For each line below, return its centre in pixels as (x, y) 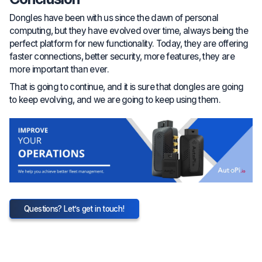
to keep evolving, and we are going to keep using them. (115, 100)
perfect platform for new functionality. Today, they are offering (129, 44)
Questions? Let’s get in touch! (74, 209)
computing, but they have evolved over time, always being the (129, 31)
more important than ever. (59, 70)
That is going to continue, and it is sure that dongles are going (127, 87)
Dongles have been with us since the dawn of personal (114, 18)
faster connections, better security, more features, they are (122, 57)
